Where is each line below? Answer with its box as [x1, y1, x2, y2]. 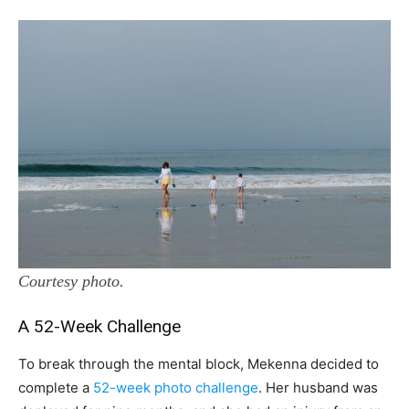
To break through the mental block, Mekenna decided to [18, 354, 379, 372]
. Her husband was [258, 378, 378, 396]
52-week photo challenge [93, 378, 258, 396]
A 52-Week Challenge [18, 315, 181, 337]
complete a [18, 378, 93, 396]
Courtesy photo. [18, 271, 124, 290]
